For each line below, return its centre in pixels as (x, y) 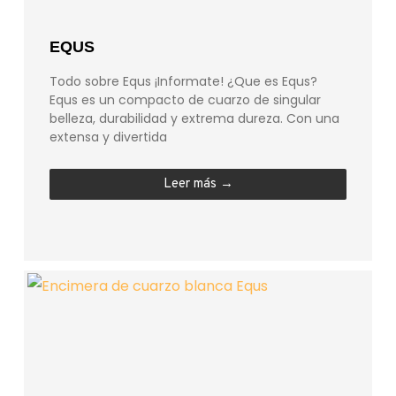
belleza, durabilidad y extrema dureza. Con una (195, 118)
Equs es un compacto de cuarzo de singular (186, 99)
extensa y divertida (109, 137)
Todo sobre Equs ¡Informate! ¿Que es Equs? (184, 81)
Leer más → (198, 184)
